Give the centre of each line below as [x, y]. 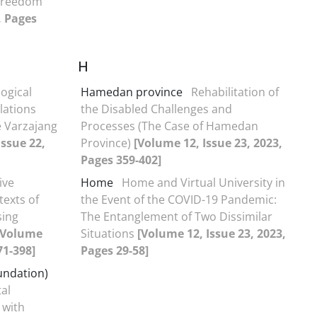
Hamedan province [132, 92]
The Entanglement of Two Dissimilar [177, 216]
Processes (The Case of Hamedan [169, 126]
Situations [109, 233]
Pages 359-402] [121, 160]
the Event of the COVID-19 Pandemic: [179, 199]
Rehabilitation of [235, 92]
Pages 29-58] [115, 250]
